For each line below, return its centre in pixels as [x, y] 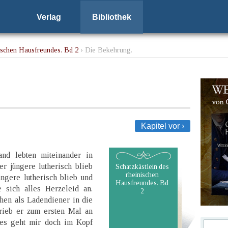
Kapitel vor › [163, 126]
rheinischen [142, 175]
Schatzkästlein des [142, 166]
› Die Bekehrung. [105, 50]
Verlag [49, 17]
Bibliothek [111, 17]
